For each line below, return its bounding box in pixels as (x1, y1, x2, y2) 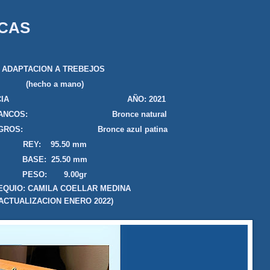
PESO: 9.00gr (22, 170, 87, 180)
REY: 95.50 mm (22, 140, 87, 149)
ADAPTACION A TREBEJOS (2, 64, 107, 74)
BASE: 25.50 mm (22, 155, 87, 165)
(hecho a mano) (25, 80, 84, 89)
